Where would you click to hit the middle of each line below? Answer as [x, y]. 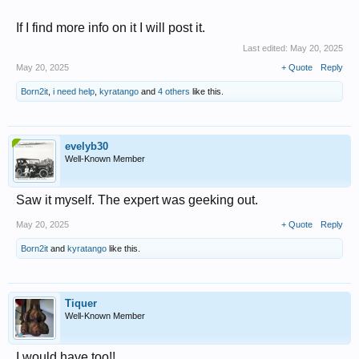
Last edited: [266, 48]
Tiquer [81, 303]
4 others [174, 91]
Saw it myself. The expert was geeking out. [137, 200]
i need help [74, 91]
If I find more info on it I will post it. [111, 28]
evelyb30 [87, 146]
